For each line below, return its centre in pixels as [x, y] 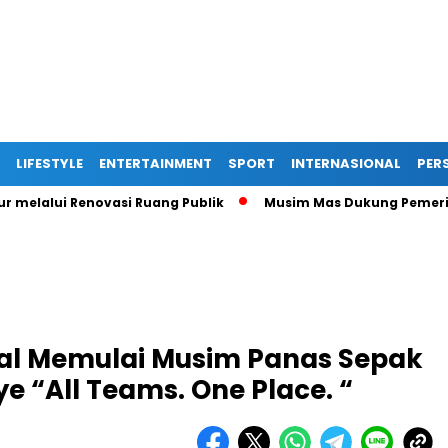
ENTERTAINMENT [155, 163]
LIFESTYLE [49, 163]
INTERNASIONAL [346, 163]
